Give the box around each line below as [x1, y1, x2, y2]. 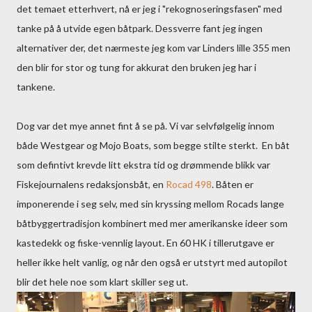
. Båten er [212, 178, 253, 190]
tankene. [17, 81, 55, 93]
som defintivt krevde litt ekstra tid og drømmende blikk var [17, 159, 270, 171]
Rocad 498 [166, 178, 212, 190]
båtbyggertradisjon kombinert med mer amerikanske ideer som [17, 217, 288, 229]
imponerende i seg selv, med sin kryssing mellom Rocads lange [17, 198, 284, 210]
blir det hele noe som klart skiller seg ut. [17, 276, 188, 288]
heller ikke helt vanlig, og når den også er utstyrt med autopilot [17, 256, 288, 268]
